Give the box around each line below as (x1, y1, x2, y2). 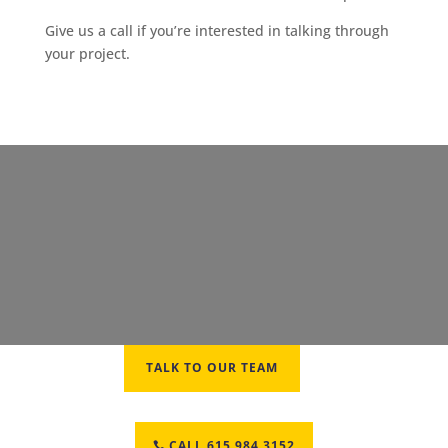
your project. (44, 44, 130, 64)
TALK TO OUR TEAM (145, 359, 278, 377)
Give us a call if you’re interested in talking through (44, 21, 389, 41)
